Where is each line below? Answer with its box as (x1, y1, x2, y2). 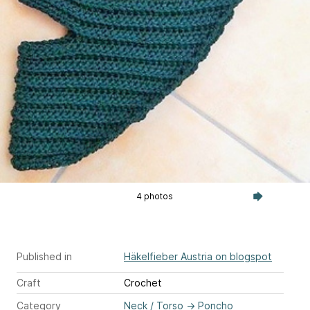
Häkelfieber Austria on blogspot (124, 250, 272, 262)
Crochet (124, 276, 162, 289)
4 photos (136, 190, 174, 201)
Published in (17, 250, 72, 262)
